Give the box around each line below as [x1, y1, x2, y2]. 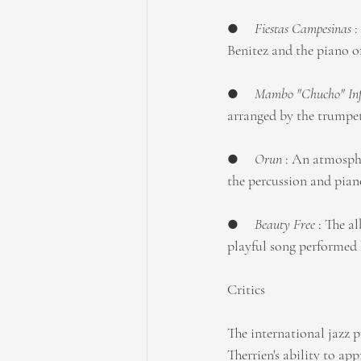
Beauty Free [255, 215, 318, 233]
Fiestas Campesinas [255, 19, 351, 37]
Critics [227, 280, 265, 298]
